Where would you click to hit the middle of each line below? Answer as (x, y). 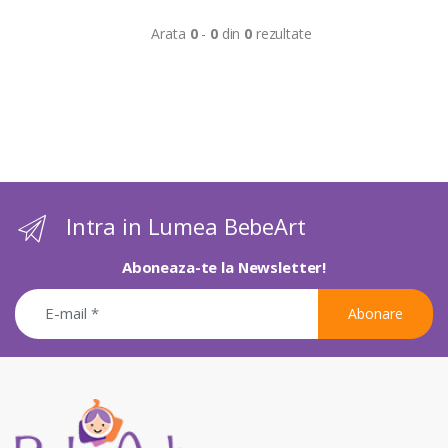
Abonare (376, 314)
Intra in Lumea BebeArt (185, 225)
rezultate (282, 33)
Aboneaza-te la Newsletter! (224, 266)
